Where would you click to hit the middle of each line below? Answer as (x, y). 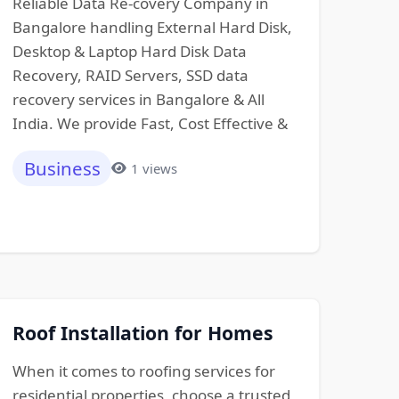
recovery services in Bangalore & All (138, 99)
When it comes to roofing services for (143, 371)
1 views (154, 168)
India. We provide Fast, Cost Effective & (150, 123)
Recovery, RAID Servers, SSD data (130, 75)
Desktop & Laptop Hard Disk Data (129, 51)
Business (62, 169)
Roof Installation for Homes (142, 333)
